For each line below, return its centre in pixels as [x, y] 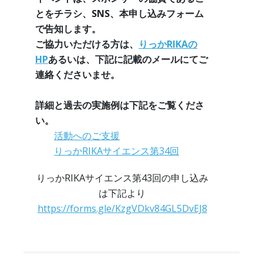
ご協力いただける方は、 [87, 44]
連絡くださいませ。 [77, 75]
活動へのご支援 [87, 136]
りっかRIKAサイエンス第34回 [117, 151]
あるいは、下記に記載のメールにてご [128, 60]
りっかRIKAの [168, 44]
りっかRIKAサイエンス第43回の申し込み [122, 178]
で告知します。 [68, 29]
